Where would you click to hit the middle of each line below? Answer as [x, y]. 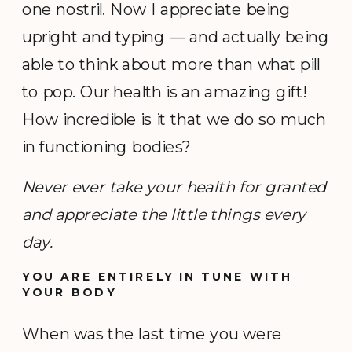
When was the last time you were [152, 333]
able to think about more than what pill [171, 64]
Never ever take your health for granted [174, 187]
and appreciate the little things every [164, 214]
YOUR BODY [70, 292]
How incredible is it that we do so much [174, 119]
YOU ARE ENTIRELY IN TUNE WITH [158, 277]
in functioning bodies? [107, 146]
